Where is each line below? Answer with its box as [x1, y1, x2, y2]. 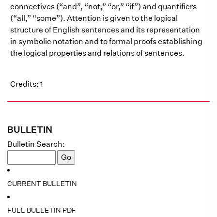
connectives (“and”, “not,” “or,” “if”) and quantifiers [10, 2, 197, 11]
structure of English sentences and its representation [10, 25, 200, 34]
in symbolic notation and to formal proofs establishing [10, 37, 202, 46]
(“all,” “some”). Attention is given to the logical [10, 14, 178, 23]
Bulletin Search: [7, 139, 65, 149]
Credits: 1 [10, 79, 43, 89]
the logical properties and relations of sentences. [10, 48, 185, 58]
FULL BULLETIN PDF [7, 206, 76, 215]
